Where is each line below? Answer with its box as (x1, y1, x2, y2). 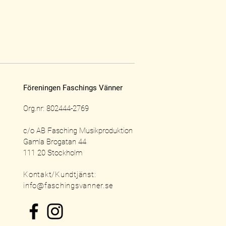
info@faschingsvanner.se (23, 181, 114, 191)
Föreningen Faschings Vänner (23, 83, 123, 93)
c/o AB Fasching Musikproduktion (23, 126, 133, 136)
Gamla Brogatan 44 (23, 137, 86, 147)
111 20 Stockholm (23, 148, 82, 158)
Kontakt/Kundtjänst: (23, 170, 98, 180)
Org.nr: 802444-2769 (23, 104, 89, 114)
